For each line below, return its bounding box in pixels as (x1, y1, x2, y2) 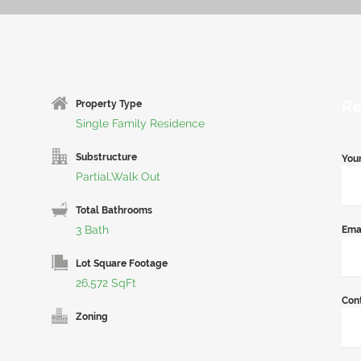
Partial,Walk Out (76, 170, 160, 183)
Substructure (76, 151, 137, 163)
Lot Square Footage (76, 258, 168, 269)
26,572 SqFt (76, 276, 136, 289)
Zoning (76, 311, 108, 322)
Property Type (76, 98, 142, 110)
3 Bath (76, 223, 109, 236)
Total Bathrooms (76, 205, 152, 216)
